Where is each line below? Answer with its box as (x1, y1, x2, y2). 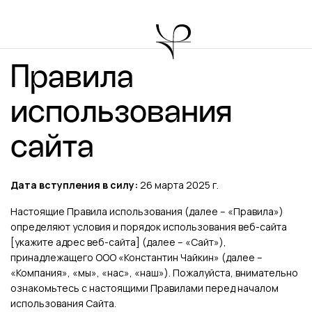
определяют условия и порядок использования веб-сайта (10, 220, 287, 233)
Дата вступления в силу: (10, 178, 138, 192)
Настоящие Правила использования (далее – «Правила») (10, 205, 283, 218)
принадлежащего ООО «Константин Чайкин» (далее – (10, 251, 263, 264)
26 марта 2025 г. (138, 178, 219, 192)
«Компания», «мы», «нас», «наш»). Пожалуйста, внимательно (10, 266, 298, 279)
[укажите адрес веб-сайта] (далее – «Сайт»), (10, 235, 226, 249)
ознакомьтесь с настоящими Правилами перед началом (10, 281, 279, 295)
